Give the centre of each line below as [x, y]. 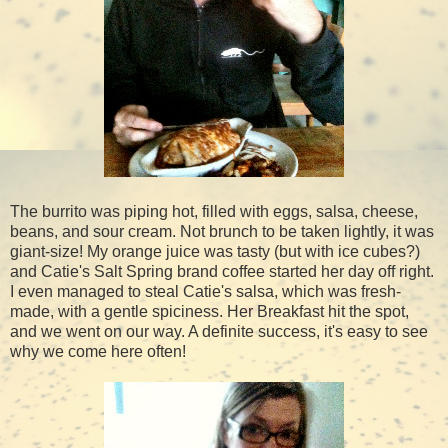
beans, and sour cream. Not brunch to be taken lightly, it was [222, 231]
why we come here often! [98, 351]
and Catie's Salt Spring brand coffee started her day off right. [222, 271]
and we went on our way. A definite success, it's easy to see [219, 331]
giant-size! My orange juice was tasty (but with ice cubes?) [215, 251]
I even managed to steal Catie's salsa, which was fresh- [205, 291]
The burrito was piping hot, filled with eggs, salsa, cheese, [214, 211]
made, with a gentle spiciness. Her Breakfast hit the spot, [209, 311]
